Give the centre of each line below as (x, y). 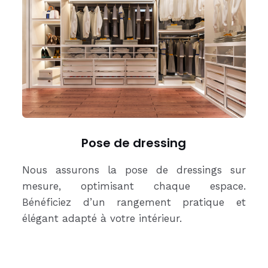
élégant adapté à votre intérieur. (102, 218)
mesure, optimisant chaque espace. (134, 186)
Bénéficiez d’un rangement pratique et (134, 202)
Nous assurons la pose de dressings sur (134, 170)
